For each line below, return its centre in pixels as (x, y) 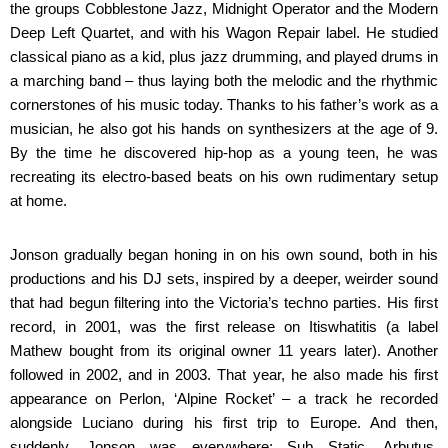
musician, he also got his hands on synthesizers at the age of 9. (224, 128)
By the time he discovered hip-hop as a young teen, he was (224, 152)
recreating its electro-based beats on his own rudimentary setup (224, 176)
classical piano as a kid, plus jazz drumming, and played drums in (224, 56)
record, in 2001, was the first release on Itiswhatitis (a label (224, 326)
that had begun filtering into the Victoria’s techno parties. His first (224, 302)
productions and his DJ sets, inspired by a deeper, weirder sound (224, 278)
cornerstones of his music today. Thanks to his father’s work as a (224, 104)
